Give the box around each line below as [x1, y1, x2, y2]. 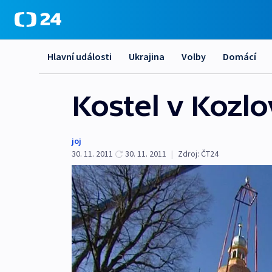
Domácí [223, 50, 256, 63]
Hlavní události [47, 50, 112, 63]
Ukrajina [129, 50, 165, 63]
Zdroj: [178, 148, 199, 159]
